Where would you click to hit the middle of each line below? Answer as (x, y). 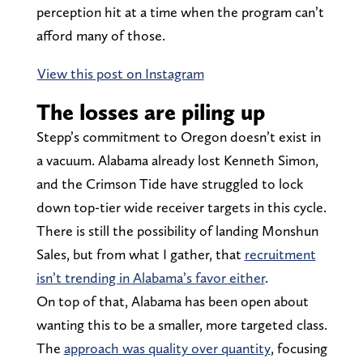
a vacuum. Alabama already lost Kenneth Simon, (177, 160)
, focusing (299, 348)
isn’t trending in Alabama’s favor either (150, 277)
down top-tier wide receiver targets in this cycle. (181, 207)
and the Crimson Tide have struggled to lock (170, 183)
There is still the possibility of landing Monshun (177, 230)
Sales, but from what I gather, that (140, 254)
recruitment (280, 254)
